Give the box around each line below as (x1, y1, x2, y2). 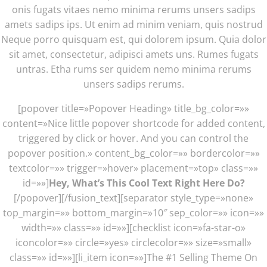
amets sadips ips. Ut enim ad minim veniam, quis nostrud (4, 17, 263, 31)
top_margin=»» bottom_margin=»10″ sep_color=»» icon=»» (3, 206, 264, 219)
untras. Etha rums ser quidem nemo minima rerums (15, 62, 252, 76)
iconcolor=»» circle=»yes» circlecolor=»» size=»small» (15, 235, 252, 249)
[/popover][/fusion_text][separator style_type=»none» (14, 191, 253, 204)
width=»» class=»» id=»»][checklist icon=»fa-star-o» (21, 221, 246, 234)
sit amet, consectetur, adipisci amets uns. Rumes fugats (8, 47, 259, 61)
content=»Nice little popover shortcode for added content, (2, 116, 265, 130)
